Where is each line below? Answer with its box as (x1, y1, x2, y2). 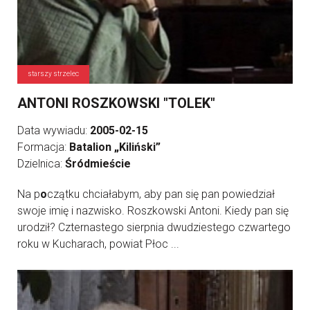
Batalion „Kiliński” (69, 140, 161, 154)
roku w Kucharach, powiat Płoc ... (17, 237, 179, 250)
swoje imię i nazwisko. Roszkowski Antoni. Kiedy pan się (17, 204, 289, 217)
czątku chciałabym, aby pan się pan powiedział (47, 188, 275, 201)
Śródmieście (65, 157, 131, 170)
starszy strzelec (28, 70, 79, 77)
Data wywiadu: (17, 124, 90, 137)
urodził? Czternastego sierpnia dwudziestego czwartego (17, 221, 291, 234)
